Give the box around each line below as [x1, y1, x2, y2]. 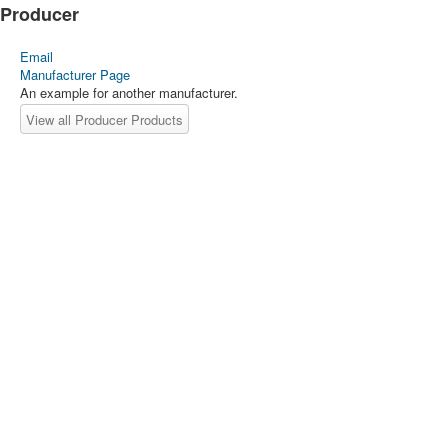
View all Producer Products [26, 110, 183, 129]
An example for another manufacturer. [20, 83, 238, 102]
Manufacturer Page [20, 65, 130, 84]
